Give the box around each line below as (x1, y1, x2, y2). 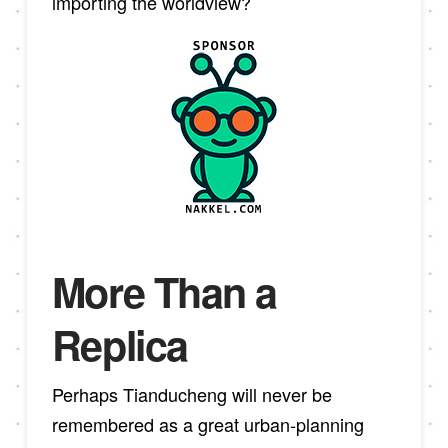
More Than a (51, 261, 277, 321)
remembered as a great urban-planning (51, 411, 364, 438)
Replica (51, 314, 188, 374)
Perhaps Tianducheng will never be (51, 381, 332, 408)
